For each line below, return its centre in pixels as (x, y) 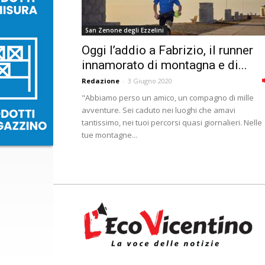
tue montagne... (109, 135)
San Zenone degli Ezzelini (125, 30)
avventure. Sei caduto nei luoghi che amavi (159, 110)
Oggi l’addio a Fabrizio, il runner (167, 50)
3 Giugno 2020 (150, 81)
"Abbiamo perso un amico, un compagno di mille (168, 98)
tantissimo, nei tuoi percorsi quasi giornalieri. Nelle (172, 122)
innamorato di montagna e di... (164, 65)
